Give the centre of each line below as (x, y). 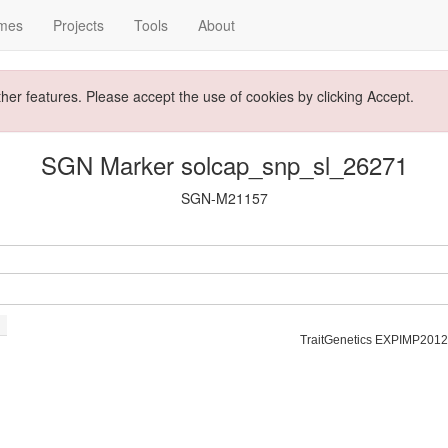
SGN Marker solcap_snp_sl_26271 (224, 164)
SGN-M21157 (224, 198)
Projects (78, 25)
